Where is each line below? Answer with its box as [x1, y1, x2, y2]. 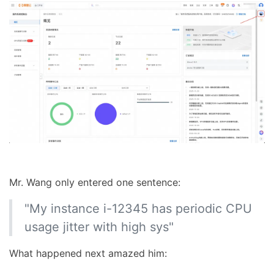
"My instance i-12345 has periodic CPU [24, 201, 252, 216]
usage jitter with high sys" [24, 219, 174, 234]
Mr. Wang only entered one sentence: [9, 176, 180, 188]
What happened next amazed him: [9, 246, 167, 259]
